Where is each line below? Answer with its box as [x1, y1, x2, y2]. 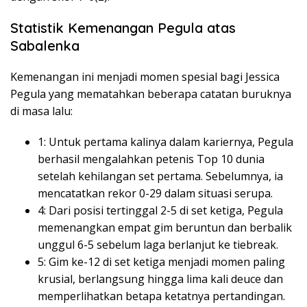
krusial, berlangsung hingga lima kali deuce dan [38, 271, 283, 287]
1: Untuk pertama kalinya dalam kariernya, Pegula [38, 134, 293, 150]
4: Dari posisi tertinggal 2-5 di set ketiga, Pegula [38, 203, 283, 219]
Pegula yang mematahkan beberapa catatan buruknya [10, 86, 291, 102]
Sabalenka [10, 37, 79, 55]
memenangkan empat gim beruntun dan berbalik [38, 220, 292, 236]
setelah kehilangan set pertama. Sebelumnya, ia [38, 169, 283, 184]
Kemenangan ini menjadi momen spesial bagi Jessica [10, 69, 280, 85]
